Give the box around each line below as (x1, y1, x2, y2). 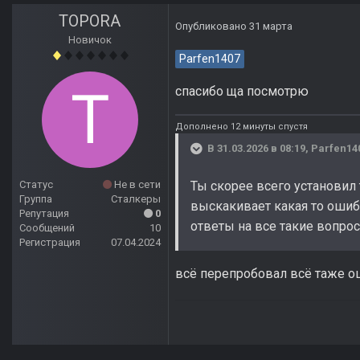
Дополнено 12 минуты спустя (175, 121, 308, 132)
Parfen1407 (179, 52, 240, 67)
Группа (19, 193, 52, 206)
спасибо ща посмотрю (175, 84, 309, 100)
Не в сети (112, 178, 161, 191)
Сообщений (19, 222, 75, 235)
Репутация (19, 207, 69, 220)
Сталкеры (111, 193, 161, 206)
